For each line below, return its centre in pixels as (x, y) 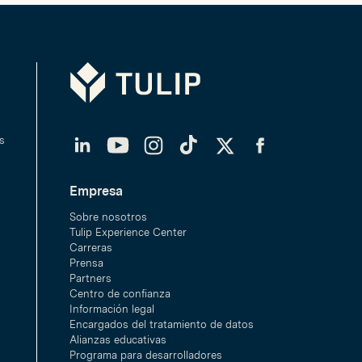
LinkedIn (99, 133)
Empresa (96, 191)
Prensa (86, 263)
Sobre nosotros (108, 217)
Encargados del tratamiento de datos (162, 324)
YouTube (135, 133)
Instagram (177, 133)
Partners (90, 278)
